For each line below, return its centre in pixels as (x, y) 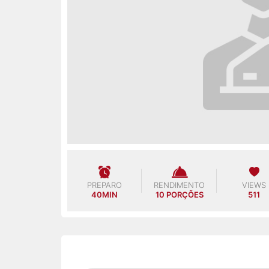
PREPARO (105, 185)
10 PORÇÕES (179, 195)
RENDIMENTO (180, 185)
